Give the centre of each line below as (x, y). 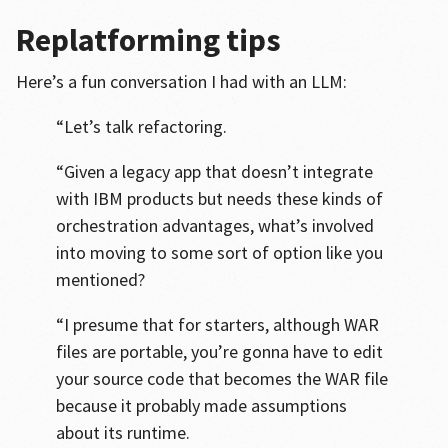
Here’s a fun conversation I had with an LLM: (181, 81)
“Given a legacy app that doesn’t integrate (214, 171)
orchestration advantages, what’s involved (214, 225)
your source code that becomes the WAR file (221, 378)
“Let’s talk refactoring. (141, 126)
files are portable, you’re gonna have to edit (219, 351)
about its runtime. (122, 432)
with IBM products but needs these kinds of (219, 198)
